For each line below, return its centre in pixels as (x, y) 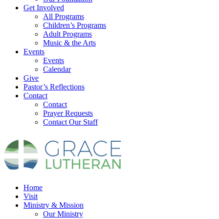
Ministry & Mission (54, 205)
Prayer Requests (68, 113)
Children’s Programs (75, 25)
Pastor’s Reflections (54, 87)
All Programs (64, 16)
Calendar (57, 69)
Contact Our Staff (70, 122)
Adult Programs (67, 34)
